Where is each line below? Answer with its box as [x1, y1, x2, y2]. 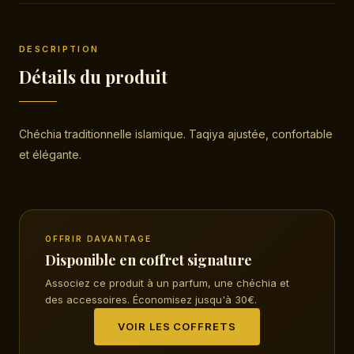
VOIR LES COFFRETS [118, 319, 236, 333]
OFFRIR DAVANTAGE [45, 233, 152, 243]
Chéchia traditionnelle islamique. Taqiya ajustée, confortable [19, 126, 333, 141]
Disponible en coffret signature [45, 250, 252, 269]
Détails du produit [19, 64, 168, 88]
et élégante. [19, 147, 81, 161]
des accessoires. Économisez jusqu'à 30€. [45, 292, 257, 306]
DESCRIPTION [19, 43, 100, 55]
